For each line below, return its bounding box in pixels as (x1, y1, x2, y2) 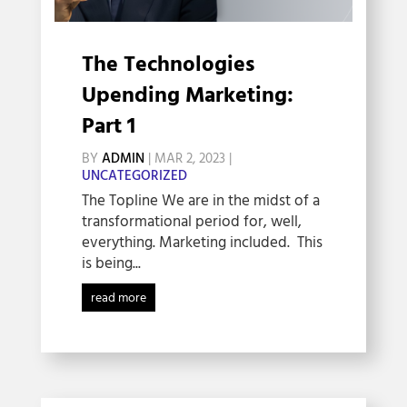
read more (90, 288, 146, 310)
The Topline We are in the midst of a (81, 189, 320, 214)
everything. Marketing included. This (81, 231, 323, 256)
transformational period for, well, (81, 210, 302, 235)
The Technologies (81, 48, 254, 84)
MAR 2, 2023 (154, 148, 225, 171)
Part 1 (81, 110, 135, 145)
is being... (81, 252, 141, 277)
